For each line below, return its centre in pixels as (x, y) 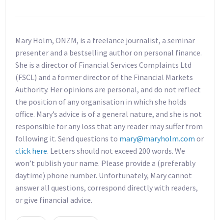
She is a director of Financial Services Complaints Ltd (103, 65)
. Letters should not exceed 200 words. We (116, 151)
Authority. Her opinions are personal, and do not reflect (108, 89)
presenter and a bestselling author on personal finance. (109, 52)
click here (31, 151)
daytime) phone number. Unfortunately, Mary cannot (104, 175)
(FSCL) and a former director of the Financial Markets (104, 77)
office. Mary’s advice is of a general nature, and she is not (109, 114)
